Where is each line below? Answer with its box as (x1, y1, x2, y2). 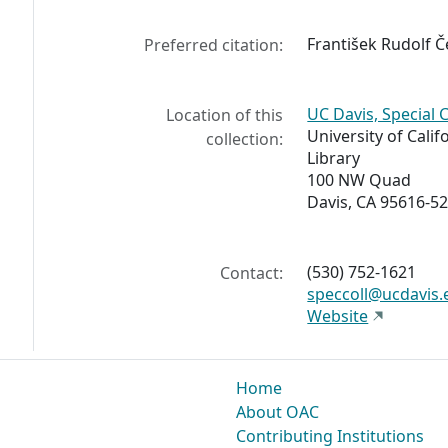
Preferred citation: (144, 34, 284, 57)
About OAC (236, 401, 319, 424)
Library (307, 147, 361, 170)
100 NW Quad (307, 169, 412, 192)
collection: (206, 128, 284, 151)
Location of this (166, 104, 284, 127)
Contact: (220, 262, 284, 285)
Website (307, 305, 369, 328)
